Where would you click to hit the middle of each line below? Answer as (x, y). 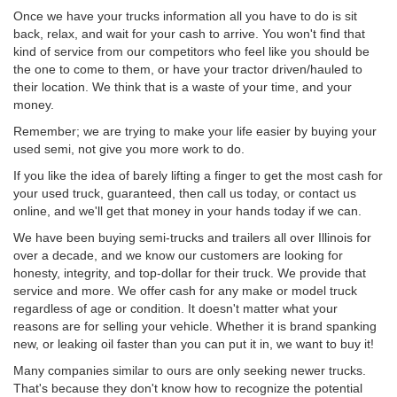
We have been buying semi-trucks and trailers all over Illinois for (192, 237)
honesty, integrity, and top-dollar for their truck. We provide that (190, 272)
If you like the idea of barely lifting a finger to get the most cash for (198, 175)
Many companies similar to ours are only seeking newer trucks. (190, 370)
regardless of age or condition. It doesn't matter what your (175, 308)
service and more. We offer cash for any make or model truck (185, 290)
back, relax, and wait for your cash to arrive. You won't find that (189, 33)
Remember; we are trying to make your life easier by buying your (195, 131)
